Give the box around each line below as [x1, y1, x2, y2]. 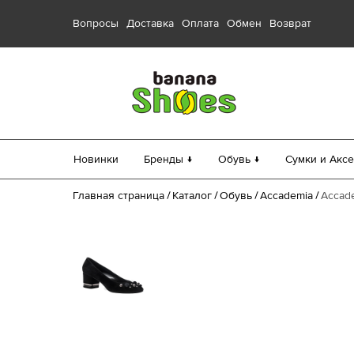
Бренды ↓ [144, 153, 193, 166]
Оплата [182, 16, 219, 30]
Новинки [73, 153, 119, 166]
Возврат [269, 16, 311, 30]
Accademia [260, 189, 313, 202]
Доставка [126, 16, 174, 30]
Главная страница [73, 189, 164, 202]
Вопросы [73, 16, 119, 30]
